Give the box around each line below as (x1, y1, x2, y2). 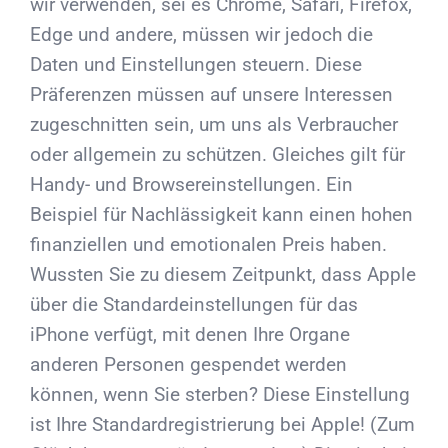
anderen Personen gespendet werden (30, 353, 347, 377)
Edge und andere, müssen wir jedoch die (30, 23, 373, 47)
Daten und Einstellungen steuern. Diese (30, 53, 362, 77)
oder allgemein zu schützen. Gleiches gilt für (30, 143, 405, 167)
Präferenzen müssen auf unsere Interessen (30, 83, 393, 107)
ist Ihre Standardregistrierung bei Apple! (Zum (30, 413, 415, 437)
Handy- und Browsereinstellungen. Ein (30, 173, 353, 197)
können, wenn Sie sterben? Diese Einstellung (30, 383, 410, 407)
